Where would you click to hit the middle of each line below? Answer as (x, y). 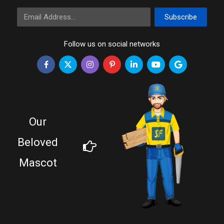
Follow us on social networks (112, 44)
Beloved (38, 142)
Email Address (40, 12)
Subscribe (181, 17)
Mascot (38, 162)
